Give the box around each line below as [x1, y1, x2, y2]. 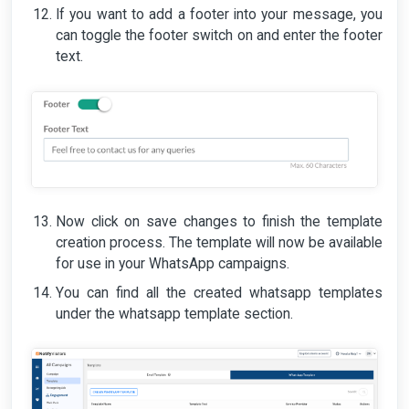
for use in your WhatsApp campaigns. [56, 255, 289, 272]
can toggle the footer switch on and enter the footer [56, 27, 383, 45]
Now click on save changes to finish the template [56, 213, 383, 230]
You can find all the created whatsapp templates [56, 284, 383, 301]
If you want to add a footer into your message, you [56, 6, 383, 24]
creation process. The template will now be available [56, 234, 383, 251]
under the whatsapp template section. [56, 305, 293, 322]
